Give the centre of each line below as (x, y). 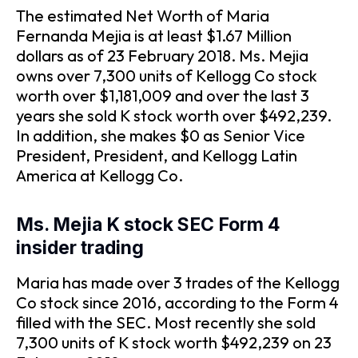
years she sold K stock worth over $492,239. (174, 115)
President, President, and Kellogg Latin (157, 155)
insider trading (80, 247)
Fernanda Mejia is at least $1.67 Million (154, 36)
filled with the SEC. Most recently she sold (166, 323)
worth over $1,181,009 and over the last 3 (163, 95)
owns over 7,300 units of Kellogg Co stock (167, 76)
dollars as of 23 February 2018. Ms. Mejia (162, 56)
